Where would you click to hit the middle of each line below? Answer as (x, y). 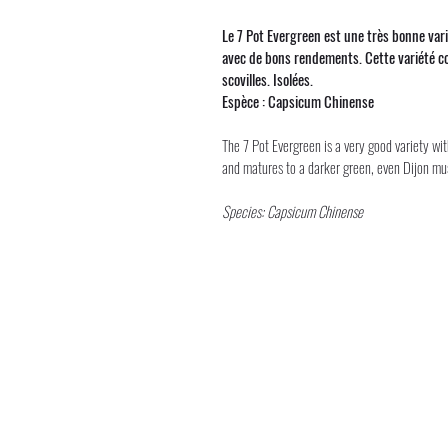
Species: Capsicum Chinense (292, 210)
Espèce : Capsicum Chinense (298, 100)
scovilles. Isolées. (267, 78)
